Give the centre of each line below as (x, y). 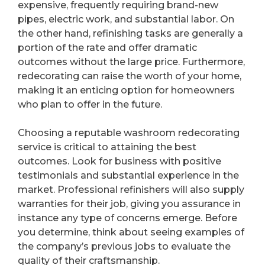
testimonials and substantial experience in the (128, 175)
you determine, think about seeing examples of (131, 232)
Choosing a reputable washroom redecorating (129, 132)
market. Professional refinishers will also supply (131, 189)
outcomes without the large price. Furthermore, (131, 62)
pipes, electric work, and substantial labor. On (126, 19)
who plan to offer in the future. (90, 104)
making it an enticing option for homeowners (126, 90)
